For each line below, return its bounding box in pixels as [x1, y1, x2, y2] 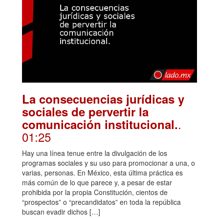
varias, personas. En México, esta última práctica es [22, 168, 183, 178]
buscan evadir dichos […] [22, 207, 100, 217]
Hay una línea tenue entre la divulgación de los [22, 148, 167, 158]
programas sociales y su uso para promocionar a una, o [22, 158, 195, 168]
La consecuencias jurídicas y [22, 90, 184, 108]
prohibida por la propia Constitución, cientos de [22, 187, 168, 197]
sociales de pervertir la [22, 103, 149, 120]
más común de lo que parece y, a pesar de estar [22, 177, 172, 188]
